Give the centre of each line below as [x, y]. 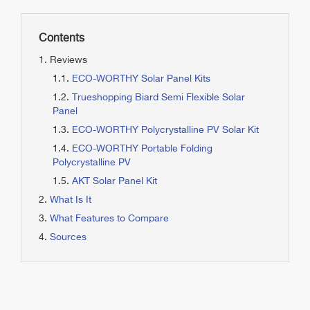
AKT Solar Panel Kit [115, 181]
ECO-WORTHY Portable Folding [142, 149]
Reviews [69, 60]
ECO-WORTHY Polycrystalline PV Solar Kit [165, 130]
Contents [62, 39]
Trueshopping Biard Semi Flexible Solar [158, 98]
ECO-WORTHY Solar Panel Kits [141, 79]
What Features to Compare [109, 219]
